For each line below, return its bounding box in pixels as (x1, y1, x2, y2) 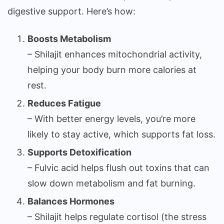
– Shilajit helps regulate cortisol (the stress (27, 211, 206, 222)
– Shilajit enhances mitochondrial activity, (27, 49, 202, 60)
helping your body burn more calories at (27, 64, 196, 75)
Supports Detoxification (27, 147, 131, 158)
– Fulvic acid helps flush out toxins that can (27, 162, 209, 173)
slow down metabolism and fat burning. (27, 178, 195, 189)
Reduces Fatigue (27, 98, 101, 109)
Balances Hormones (27, 196, 114, 207)
